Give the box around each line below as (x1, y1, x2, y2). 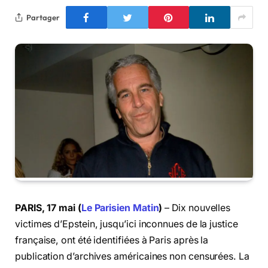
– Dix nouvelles (162, 202, 231, 214)
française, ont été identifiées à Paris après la (15, 234, 209, 246)
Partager (26, 12, 60, 22)
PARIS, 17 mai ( (15, 202, 81, 214)
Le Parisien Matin (81, 202, 159, 214)
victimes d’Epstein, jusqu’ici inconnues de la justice (15, 218, 238, 230)
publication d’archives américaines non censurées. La (15, 250, 249, 262)
